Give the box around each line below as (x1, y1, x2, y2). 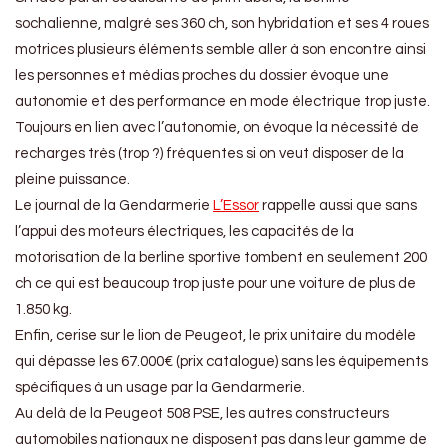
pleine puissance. (15, 172, 130, 188)
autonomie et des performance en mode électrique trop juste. (15, 94, 430, 110)
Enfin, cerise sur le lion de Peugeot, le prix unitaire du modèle (15, 328, 416, 344)
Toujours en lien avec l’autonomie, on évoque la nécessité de (15, 120, 419, 136)
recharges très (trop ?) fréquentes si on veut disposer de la (15, 146, 404, 162)
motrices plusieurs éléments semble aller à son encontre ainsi (15, 42, 426, 58)
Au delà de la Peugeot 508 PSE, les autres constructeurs (15, 406, 389, 422)
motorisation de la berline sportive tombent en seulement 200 (15, 250, 427, 266)
